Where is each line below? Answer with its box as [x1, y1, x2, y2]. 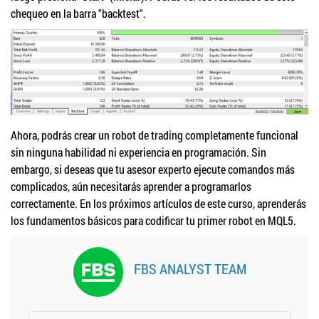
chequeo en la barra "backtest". [11, 5, 155, 21]
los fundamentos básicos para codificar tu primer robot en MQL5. [11, 213, 296, 229]
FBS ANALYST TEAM [133, 259, 246, 278]
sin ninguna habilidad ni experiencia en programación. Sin [11, 145, 266, 160]
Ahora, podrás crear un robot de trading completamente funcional [11, 127, 298, 143]
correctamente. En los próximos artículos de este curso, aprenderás [11, 196, 306, 211]
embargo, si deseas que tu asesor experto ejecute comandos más [11, 162, 295, 177]
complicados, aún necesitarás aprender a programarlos [11, 179, 251, 194]
